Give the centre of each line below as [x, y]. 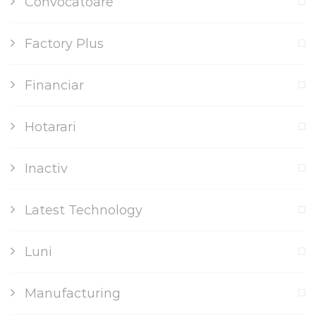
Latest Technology [84, 210]
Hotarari [50, 127]
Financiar [54, 85]
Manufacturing [73, 293]
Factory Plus [64, 44]
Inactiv [46, 169]
